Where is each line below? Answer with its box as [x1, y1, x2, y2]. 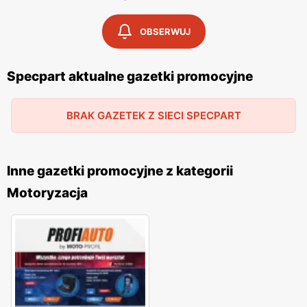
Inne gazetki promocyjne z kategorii [7, 163, 233, 179]
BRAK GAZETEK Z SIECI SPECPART [66, 109, 241, 122]
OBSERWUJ [140, 26, 191, 37]
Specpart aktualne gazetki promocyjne [7, 69, 253, 84]
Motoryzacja [7, 185, 88, 201]
